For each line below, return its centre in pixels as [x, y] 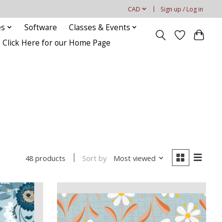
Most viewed [134, 158]
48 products [46, 158]
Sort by [95, 158]
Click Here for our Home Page [57, 43]
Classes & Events [100, 27]
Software [40, 27]
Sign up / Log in [182, 9]
